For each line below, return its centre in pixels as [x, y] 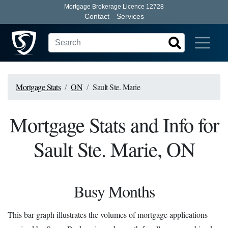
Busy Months [114, 191]
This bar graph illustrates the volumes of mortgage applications [108, 214]
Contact [97, 16]
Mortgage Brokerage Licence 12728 [114, 7]
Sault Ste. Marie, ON [114, 149]
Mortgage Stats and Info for [114, 124]
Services [130, 16]
